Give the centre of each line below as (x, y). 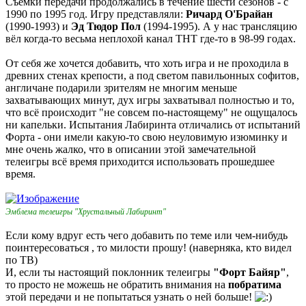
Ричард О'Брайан (229, 14)
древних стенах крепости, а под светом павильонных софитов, (152, 76)
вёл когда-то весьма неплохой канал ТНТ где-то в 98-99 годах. (151, 39)
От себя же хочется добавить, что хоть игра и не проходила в (147, 64)
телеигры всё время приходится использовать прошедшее (140, 162)
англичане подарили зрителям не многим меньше (121, 88)
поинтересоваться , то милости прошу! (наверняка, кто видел (149, 248)
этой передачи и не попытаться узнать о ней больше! (130, 297)
